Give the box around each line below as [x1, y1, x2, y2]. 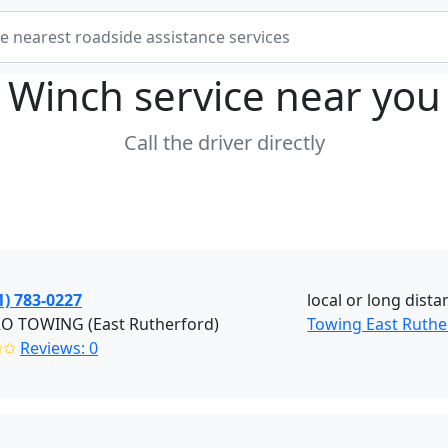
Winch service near [7, 68, 372, 123]
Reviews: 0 [20, 337, 98, 359]
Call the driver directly [123, 129, 325, 156]
